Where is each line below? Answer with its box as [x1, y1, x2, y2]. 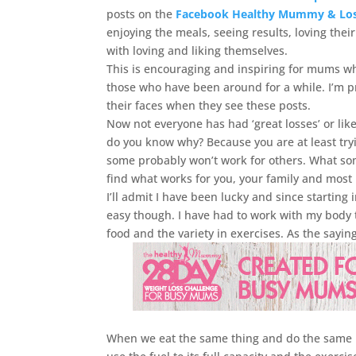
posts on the [106, 6, 176, 21]
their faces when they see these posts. [106, 98, 311, 113]
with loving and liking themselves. [106, 43, 288, 58]
